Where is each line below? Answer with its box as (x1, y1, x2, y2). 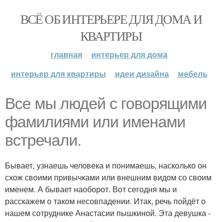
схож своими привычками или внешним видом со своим (5, 171, 212, 183)
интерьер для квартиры (10, 68, 106, 79)
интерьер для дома (91, 49, 167, 60)
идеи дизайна (114, 68, 169, 79)
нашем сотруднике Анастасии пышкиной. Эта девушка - (5, 207, 211, 219)
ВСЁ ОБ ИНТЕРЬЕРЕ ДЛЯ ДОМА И (20, 10, 202, 27)
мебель (177, 68, 208, 79)
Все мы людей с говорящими (5, 95, 207, 112)
